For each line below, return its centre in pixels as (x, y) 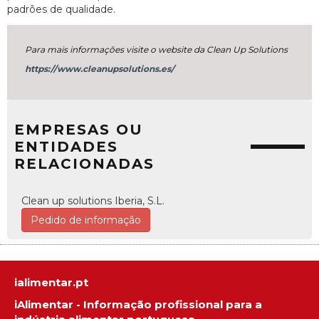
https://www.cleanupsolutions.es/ (100, 68)
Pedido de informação (86, 220)
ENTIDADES (66, 146)
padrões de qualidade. (61, 9)
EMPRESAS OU (79, 129)
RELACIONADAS (84, 163)
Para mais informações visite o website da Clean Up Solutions (157, 49)
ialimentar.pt (51, 283)
